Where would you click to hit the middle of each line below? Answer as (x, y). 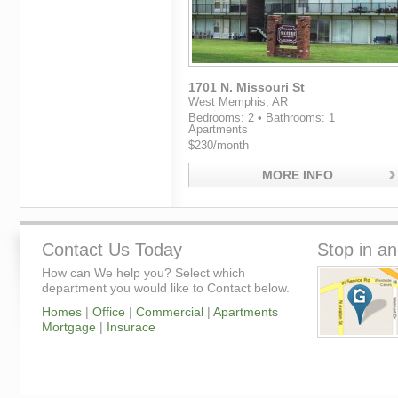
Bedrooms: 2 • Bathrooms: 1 (262, 118)
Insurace (131, 327)
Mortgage (69, 327)
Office (109, 312)
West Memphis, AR (238, 102)
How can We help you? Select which (143, 273)
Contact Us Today (112, 250)
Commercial (170, 312)
